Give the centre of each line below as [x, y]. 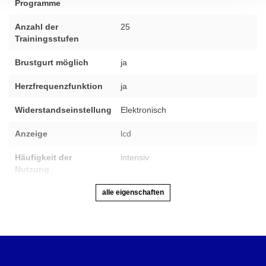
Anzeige [31, 133]
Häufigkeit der [43, 157]
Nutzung [32, 169]
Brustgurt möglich [52, 62]
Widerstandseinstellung [63, 110]
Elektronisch [144, 110]
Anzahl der [37, 26]
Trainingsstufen [47, 38]
